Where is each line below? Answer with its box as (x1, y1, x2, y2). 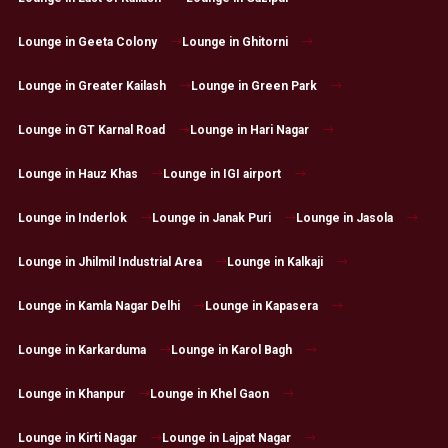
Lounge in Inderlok (17, 211, 127, 226)
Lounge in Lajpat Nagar (161, 431, 291, 446)
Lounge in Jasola (295, 211, 393, 226)
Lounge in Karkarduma (17, 343, 146, 358)
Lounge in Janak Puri (151, 211, 271, 226)
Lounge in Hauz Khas (17, 167, 138, 182)
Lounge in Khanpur (17, 387, 125, 402)
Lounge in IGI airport (162, 167, 281, 182)
